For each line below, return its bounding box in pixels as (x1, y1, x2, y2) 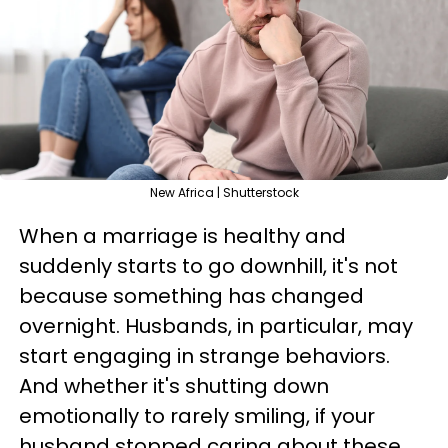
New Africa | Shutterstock (149, 184, 299, 201)
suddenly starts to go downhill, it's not (19, 252, 398, 280)
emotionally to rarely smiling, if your (19, 402, 375, 430)
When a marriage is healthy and (19, 222, 346, 250)
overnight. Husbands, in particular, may (19, 312, 413, 340)
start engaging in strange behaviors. (19, 342, 390, 370)
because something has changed (19, 282, 364, 310)
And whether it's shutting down (19, 372, 329, 400)
